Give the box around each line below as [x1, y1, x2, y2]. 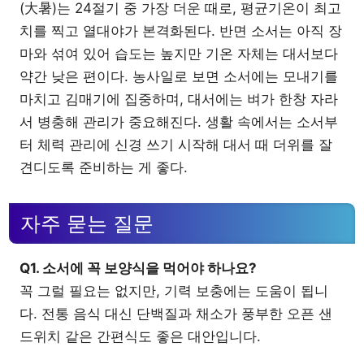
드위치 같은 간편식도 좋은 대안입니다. [19, 327, 261, 344]
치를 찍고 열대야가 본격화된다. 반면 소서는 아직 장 [19, 22, 342, 39]
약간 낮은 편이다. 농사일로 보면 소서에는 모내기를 [19, 67, 338, 84]
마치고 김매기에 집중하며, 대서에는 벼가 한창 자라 [19, 90, 338, 107]
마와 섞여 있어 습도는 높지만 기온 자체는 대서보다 [19, 45, 338, 62]
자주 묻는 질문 [20, 211, 154, 235]
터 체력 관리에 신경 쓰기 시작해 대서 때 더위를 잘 [19, 136, 332, 153]
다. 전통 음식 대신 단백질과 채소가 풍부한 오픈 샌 [19, 305, 332, 322]
